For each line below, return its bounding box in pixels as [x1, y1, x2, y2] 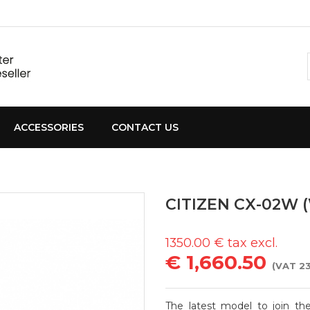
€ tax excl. [214, 235, 277, 250]
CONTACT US [111, 121, 179, 134]
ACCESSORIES [14, 121, 84, 134]
